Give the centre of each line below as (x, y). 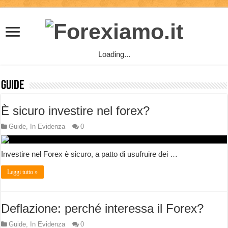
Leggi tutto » (23, 172)
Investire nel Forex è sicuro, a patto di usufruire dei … (90, 154)
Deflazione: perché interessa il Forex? (103, 209)
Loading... (114, 54)
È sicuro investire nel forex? (76, 111)
